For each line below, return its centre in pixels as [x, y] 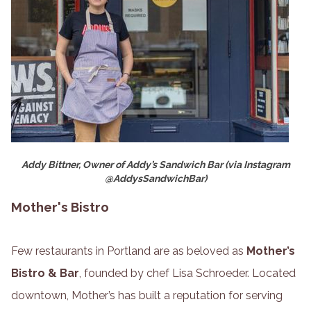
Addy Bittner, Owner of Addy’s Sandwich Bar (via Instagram [155, 164]
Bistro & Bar [45, 274]
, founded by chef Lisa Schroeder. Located [187, 274]
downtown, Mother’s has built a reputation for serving [147, 296]
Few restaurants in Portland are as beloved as [129, 251]
